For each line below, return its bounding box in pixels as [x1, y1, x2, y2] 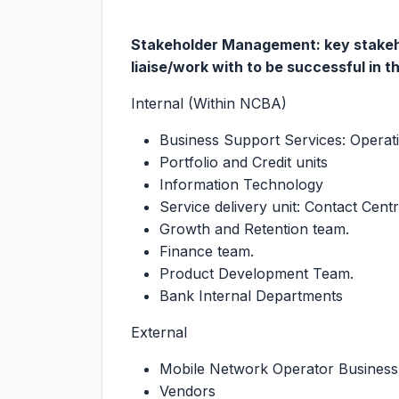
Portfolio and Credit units [159, 153, 328, 171]
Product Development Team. [159, 265, 354, 282]
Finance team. [159, 242, 254, 260]
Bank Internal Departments [159, 287, 343, 305]
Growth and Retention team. [159, 220, 349, 238]
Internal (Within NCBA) [131, 94, 287, 112]
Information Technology [159, 175, 323, 193]
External [131, 323, 187, 341]
